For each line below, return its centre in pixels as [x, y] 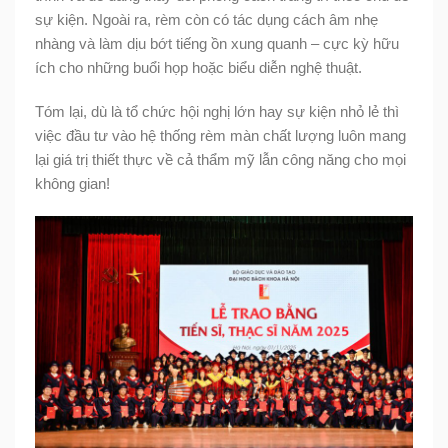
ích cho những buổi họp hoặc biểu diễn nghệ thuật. [198, 67]
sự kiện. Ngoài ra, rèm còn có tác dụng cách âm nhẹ [206, 19]
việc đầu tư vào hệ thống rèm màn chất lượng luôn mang [220, 135]
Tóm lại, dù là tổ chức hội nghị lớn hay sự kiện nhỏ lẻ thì [217, 111]
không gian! [72, 183]
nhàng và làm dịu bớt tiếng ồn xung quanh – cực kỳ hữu [217, 43]
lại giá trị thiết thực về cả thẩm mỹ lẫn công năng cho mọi [220, 159]
